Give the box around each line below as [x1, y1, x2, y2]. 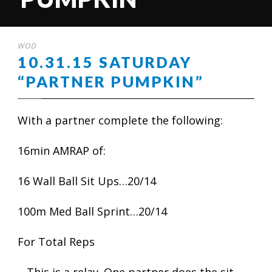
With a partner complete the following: [18, 113, 223, 127]
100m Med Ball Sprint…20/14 [18, 204, 167, 219]
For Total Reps [18, 234, 95, 249]
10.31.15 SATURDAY [18, 53, 192, 71]
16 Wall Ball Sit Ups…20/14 [18, 174, 156, 188]
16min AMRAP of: [18, 143, 106, 158]
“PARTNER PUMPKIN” [18, 72, 204, 90]
